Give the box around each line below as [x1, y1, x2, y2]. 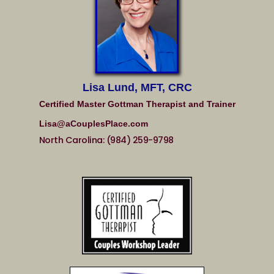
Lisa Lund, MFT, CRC [82, 81, 192, 94]
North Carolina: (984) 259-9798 [39, 133, 174, 146]
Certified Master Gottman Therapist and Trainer [39, 98, 235, 109]
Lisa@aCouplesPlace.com [39, 118, 148, 128]
